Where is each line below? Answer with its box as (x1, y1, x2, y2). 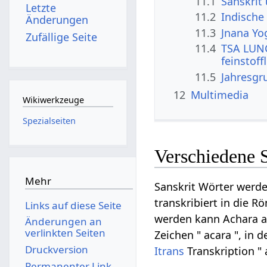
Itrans (154, 244, 185, 259)
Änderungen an (24, 215, 102, 229)
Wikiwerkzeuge (22, 94, 84, 106)
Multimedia (191, 87, 249, 102)
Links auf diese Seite (24, 198, 122, 212)
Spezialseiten (22, 114, 76, 126)
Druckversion (24, 242, 88, 256)
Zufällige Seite (26, 29, 98, 44)
